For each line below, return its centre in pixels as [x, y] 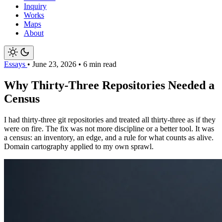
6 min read [100, 64]
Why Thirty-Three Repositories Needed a [109, 85]
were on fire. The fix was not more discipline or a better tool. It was [109, 129]
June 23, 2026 [55, 64]
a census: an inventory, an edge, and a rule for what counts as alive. [109, 138]
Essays [16, 64]
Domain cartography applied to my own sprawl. [79, 147]
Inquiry [35, 6]
